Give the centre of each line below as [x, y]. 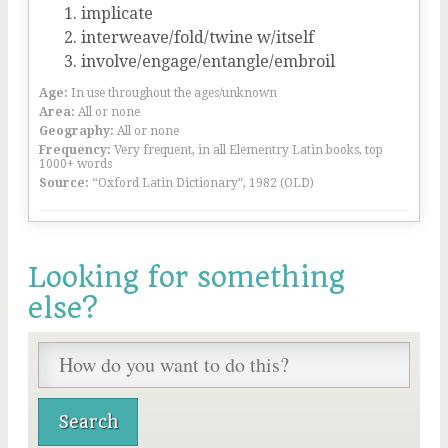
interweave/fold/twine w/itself [197, 37]
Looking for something [186, 277]
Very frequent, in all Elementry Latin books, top [248, 150]
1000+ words [75, 164]
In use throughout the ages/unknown [174, 93]
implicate [117, 13]
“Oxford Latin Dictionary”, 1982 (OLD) [203, 183]
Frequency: [75, 150]
